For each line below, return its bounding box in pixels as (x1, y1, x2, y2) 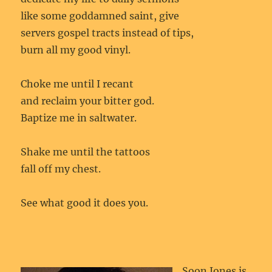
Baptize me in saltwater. (21, 112, 137, 124)
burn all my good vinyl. (21, 44, 134, 56)
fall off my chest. (21, 163, 101, 175)
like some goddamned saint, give (21, 10, 180, 22)
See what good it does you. (21, 197, 149, 209)
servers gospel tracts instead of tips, (21, 27, 194, 39)
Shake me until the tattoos (21, 146, 151, 158)
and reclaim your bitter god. (21, 95, 155, 107)
